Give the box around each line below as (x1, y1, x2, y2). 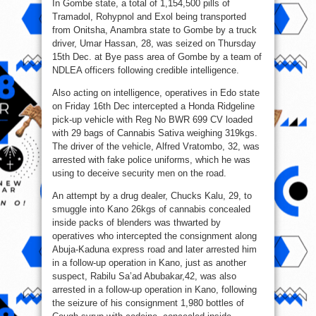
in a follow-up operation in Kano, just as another (52, 257, 246, 269)
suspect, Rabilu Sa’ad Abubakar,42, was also (52, 271, 236, 282)
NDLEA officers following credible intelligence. (52, 65, 239, 76)
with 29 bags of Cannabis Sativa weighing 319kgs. (52, 128, 257, 139)
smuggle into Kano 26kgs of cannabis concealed (52, 204, 250, 215)
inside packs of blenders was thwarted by (52, 217, 221, 229)
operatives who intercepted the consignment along (52, 231, 257, 242)
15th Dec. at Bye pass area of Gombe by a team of (52, 51, 262, 63)
